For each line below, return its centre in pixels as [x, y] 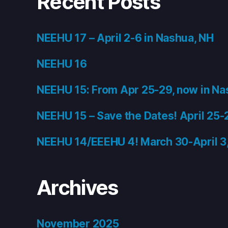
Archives [77, 188]
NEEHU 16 [62, 64]
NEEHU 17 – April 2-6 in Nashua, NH [125, 38]
